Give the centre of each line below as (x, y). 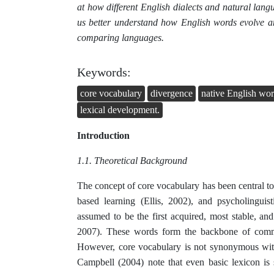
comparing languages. (120, 38)
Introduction (103, 136)
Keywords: (104, 72)
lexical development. (120, 110)
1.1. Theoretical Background (132, 161)
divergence (172, 93)
